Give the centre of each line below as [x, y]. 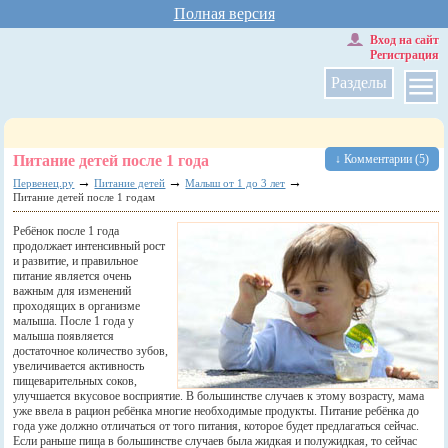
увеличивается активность [79, 366]
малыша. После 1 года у [74, 321]
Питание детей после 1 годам [84, 197]
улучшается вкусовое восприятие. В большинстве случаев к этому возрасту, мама [219, 396]
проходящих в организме [77, 306]
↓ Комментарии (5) [382, 159]
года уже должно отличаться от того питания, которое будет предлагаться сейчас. [216, 426]
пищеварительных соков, [75, 381]
